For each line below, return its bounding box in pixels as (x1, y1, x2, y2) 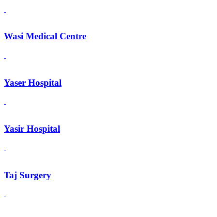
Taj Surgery (4, 170, 51, 180)
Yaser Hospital (4, 77, 62, 88)
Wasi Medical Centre (4, 31, 86, 42)
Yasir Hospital (4, 124, 60, 134)
